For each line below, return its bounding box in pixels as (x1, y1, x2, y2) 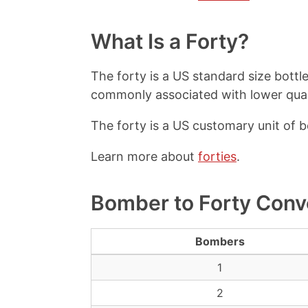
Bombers (195, 234, 245, 248)
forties (198, 149, 236, 164)
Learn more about (91, 149, 198, 164)
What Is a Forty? (91, 29, 249, 54)
